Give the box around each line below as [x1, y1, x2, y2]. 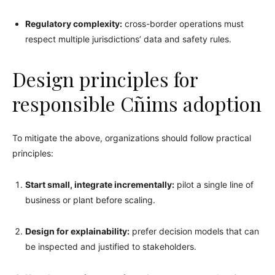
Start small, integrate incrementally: [25, 179, 174, 190]
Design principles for [12, 65, 198, 92]
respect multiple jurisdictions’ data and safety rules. [25, 33, 231, 44]
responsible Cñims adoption [12, 90, 261, 117]
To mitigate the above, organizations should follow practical [12, 132, 251, 143]
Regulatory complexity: [25, 18, 122, 29]
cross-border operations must [122, 18, 244, 29]
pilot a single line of [174, 179, 254, 190]
